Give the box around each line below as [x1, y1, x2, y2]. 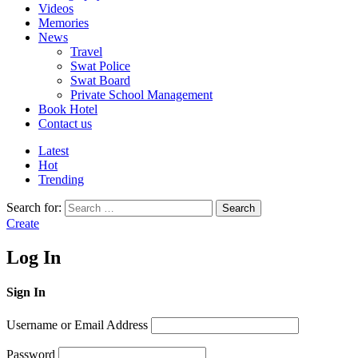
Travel [70, 45, 102, 59]
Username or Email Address [6, 317, 148, 332]
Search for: [6, 201, 62, 215]
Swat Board [70, 74, 130, 88]
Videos [38, 2, 74, 16]
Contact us [38, 117, 92, 131]
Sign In [6, 285, 46, 300]
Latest [38, 144, 69, 158]
